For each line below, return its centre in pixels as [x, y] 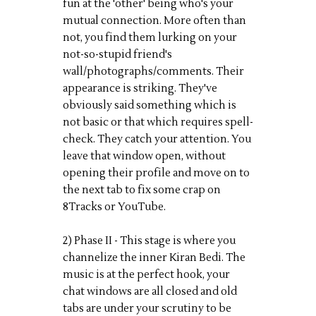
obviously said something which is [150, 105]
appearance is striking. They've [140, 89]
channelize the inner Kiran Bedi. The [154, 258]
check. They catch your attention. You [157, 139]
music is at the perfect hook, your [146, 275]
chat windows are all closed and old [150, 292]
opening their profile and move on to [156, 173]
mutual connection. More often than [154, 21]
